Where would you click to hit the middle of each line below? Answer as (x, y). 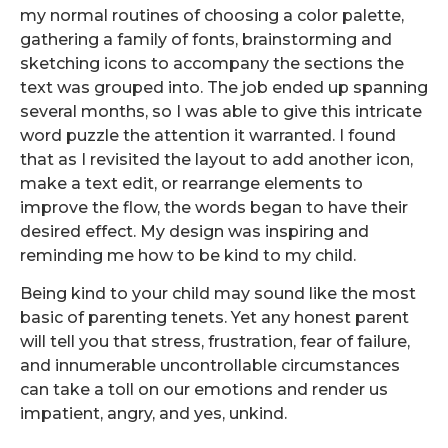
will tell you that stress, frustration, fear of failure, (215, 342)
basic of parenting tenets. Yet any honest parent (214, 318)
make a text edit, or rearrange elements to (191, 184)
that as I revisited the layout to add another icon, (216, 160)
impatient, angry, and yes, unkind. (153, 414)
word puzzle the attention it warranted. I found (208, 136)
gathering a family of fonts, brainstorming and (206, 40)
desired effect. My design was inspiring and (194, 232)
